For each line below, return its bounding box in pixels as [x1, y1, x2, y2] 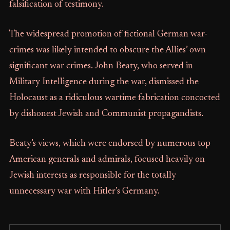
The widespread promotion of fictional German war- [9, 30, 207, 39]
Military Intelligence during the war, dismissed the [9, 78, 199, 87]
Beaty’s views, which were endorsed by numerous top [9, 139, 210, 148]
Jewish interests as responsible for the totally [9, 171, 176, 180]
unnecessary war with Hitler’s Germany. [9, 187, 160, 196]
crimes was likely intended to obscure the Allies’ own [9, 46, 206, 55]
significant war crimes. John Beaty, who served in [9, 62, 193, 71]
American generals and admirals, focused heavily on [9, 155, 205, 164]
